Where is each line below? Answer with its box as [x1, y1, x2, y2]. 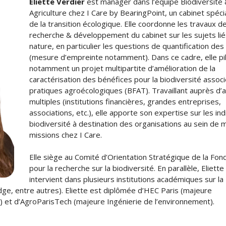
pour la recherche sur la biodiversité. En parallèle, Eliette [29, 163, 224, 173]
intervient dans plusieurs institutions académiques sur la [29, 174, 224, 184]
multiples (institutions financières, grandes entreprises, [29, 96, 221, 106]
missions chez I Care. [29, 130, 102, 140]
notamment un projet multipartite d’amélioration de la [29, 63, 216, 73]
